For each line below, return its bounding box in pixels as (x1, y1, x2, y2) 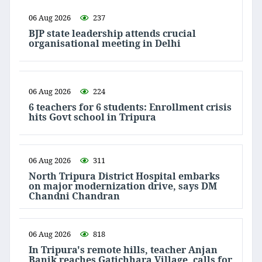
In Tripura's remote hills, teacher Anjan (29, 243, 218, 256)
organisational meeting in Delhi (29, 37, 181, 50)
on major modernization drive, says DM (29, 179, 217, 192)
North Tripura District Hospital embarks (29, 169, 220, 182)
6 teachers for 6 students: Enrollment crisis (29, 101, 232, 114)
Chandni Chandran (29, 189, 120, 202)
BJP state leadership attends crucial (29, 27, 196, 40)
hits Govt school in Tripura (29, 111, 156, 124)
